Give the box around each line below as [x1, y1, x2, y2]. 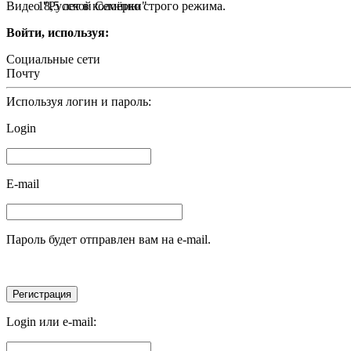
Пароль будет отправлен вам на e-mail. [6, 232, 211, 246]
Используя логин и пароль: [6, 94, 151, 108]
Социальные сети [6, 52, 100, 66]
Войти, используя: [6, 25, 109, 39]
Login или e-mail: [6, 314, 96, 328]
